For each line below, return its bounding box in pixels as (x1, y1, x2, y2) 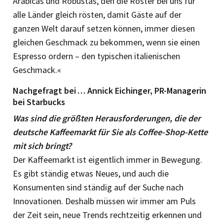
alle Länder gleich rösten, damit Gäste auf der (13, 8, 182, 20)
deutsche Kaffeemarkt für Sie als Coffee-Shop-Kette (13, 126, 208, 138)
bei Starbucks (13, 96, 65, 108)
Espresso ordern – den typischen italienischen (13, 50, 180, 62)
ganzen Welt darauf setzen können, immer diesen (13, 22, 195, 34)
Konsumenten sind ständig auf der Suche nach (13, 181, 184, 193)
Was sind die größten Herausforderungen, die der (13, 112, 201, 124)
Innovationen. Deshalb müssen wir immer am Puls (13, 195, 196, 207)
